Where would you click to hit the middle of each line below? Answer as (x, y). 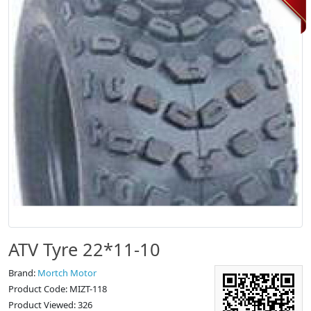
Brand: (23, 273)
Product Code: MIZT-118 (58, 289)
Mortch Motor (67, 273)
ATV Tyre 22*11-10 (84, 249)
